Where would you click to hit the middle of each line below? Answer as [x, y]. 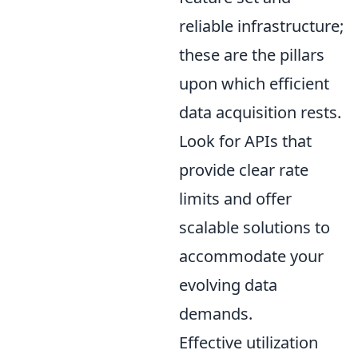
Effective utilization [249, 342]
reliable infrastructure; [261, 26]
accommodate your [251, 256]
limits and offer [235, 198]
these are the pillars [252, 54]
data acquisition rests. [260, 112]
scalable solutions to [255, 227]
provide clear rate [244, 169]
